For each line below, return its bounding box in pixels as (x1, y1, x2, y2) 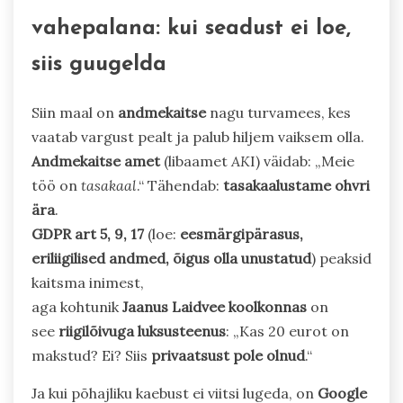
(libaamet (160, 151, 231, 170)
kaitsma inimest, (31, 273, 144, 291)
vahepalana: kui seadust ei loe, (31, 17, 351, 40)
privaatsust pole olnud (151, 345, 305, 364)
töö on (31, 175, 81, 194)
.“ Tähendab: (137, 175, 223, 194)
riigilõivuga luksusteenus (58, 321, 226, 340)
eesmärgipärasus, (180, 224, 303, 243)
